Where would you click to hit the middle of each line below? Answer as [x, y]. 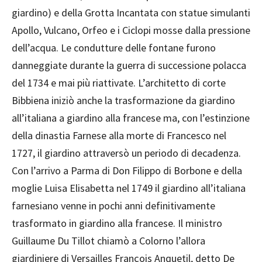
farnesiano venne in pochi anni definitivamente [113, 206]
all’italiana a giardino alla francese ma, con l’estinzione [131, 118]
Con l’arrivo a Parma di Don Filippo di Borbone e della [127, 171]
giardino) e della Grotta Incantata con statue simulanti [131, 13]
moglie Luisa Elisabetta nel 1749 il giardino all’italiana [129, 188]
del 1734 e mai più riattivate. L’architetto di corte [119, 83]
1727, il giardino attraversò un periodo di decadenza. [126, 153]
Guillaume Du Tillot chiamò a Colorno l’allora [108, 241]
